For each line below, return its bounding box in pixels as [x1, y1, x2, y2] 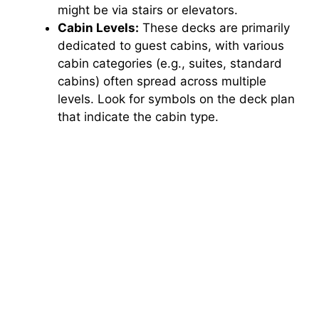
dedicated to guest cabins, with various [58, 38, 284, 53]
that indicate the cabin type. [58, 109, 219, 124]
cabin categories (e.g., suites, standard [58, 56, 282, 70]
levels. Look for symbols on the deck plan [58, 91, 295, 106]
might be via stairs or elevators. [58, 2, 238, 17]
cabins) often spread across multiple [58, 73, 266, 88]
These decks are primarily [139, 20, 290, 35]
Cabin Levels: [58, 20, 139, 35]
